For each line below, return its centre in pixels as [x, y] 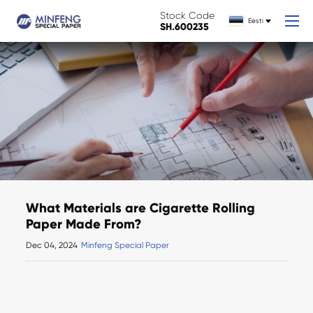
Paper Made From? [84, 224]
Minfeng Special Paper [125, 246]
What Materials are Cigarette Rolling [141, 208]
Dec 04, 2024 [52, 246]
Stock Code [187, 15]
